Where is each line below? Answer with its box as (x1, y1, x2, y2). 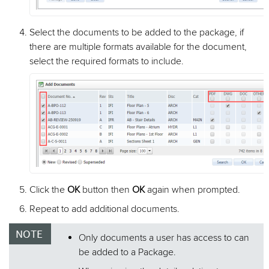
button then (80, 183, 133, 196)
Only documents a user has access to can (79, 231, 250, 244)
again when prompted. (145, 183, 241, 196)
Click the (29, 183, 68, 196)
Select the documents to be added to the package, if (29, 26, 244, 38)
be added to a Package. (79, 246, 177, 258)
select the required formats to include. (29, 55, 184, 67)
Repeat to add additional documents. (29, 202, 180, 215)
